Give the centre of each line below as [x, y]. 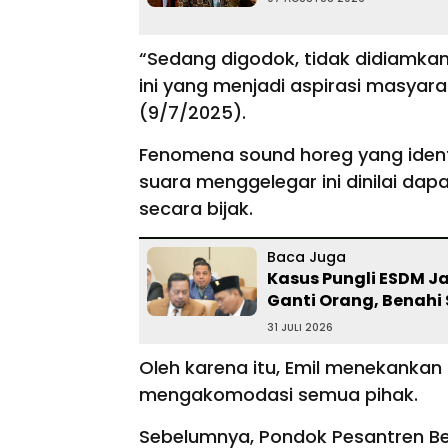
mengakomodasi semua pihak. [278, 395]
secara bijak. [198, 209]
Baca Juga [306, 257]
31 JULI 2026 [300, 328]
